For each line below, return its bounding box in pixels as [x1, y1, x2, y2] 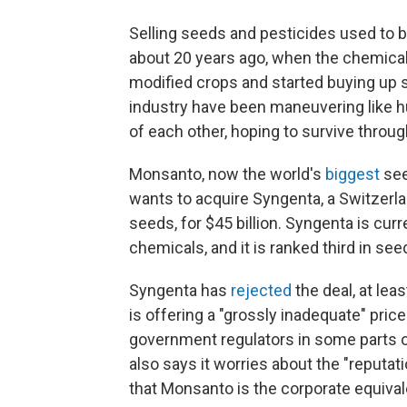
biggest [325, 164, 380, 184]
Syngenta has [129, 281, 231, 301]
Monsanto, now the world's [129, 164, 325, 184]
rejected [231, 281, 292, 301]
